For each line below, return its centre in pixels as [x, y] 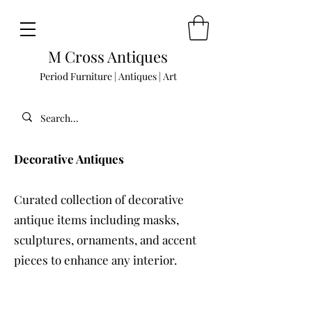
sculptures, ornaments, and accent [105, 239]
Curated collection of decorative [99, 199]
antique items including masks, [96, 219]
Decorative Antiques [69, 158]
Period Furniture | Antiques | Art [108, 76]
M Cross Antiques [108, 56]
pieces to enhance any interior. [95, 259]
